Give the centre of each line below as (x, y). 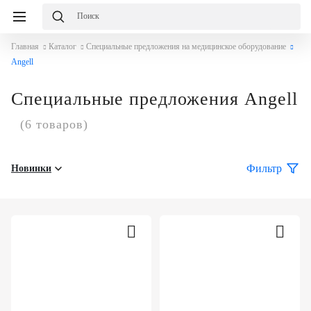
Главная (25, 47)
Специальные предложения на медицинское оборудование (186, 47)
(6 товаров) (54, 125)
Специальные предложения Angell (154, 99)
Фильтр (264, 168)
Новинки (31, 168)
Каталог (62, 47)
